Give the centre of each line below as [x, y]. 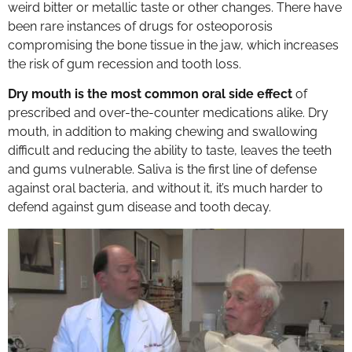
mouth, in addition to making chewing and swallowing [163, 132]
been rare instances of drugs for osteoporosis [140, 26]
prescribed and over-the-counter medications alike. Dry [168, 113]
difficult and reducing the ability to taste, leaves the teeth [170, 151]
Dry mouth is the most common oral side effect [150, 94]
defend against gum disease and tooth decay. [139, 207]
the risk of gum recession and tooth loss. [125, 64]
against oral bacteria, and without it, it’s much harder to [165, 189]
